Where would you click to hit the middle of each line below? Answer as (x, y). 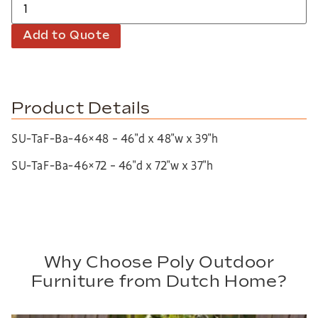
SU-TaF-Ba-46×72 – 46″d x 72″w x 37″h (113, 166)
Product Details (81, 108)
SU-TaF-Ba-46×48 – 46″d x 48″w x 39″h (115, 138)
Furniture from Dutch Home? (159, 281)
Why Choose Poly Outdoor (159, 262)
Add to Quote (66, 35)
